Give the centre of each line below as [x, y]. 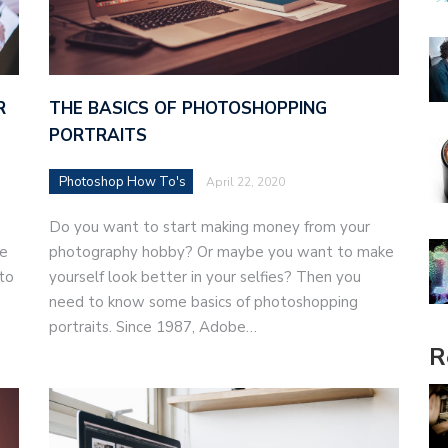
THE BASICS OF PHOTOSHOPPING [188, 108]
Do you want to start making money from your [209, 226]
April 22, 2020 [245, 181]
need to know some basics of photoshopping [203, 301]
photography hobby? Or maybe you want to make [221, 251]
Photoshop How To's [122, 181]
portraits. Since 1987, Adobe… [153, 326]
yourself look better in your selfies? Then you [205, 276]
